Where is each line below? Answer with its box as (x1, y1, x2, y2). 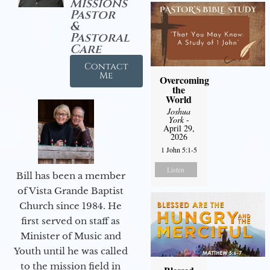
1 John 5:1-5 (160, 145, 197, 155)
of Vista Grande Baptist (17, 185, 124, 197)
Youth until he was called (13, 245, 128, 257)
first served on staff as (21, 215, 120, 227)
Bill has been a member (16, 170, 125, 182)
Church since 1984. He (19, 200, 122, 212)
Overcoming (159, 73, 209, 87)
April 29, (163, 122, 195, 134)
